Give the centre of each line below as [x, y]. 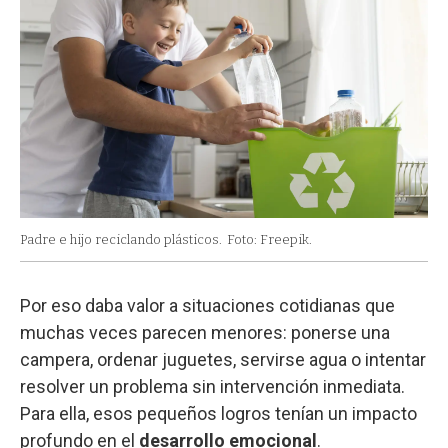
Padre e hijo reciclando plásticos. [121, 240]
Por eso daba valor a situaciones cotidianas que [207, 306]
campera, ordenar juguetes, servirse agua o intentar [223, 360]
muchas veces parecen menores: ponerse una [205, 333]
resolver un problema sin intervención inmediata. [212, 387]
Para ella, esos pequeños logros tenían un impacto [218, 414]
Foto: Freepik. [269, 240]
